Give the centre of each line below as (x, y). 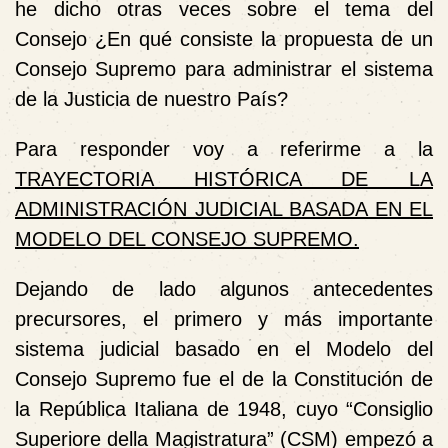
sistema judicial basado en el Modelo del (224, 348)
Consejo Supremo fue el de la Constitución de (224, 378)
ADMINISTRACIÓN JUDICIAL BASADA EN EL (224, 208)
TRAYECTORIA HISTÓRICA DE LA (224, 178)
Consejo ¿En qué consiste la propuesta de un (224, 38)
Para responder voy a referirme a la (224, 148)
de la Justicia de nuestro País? (151, 98)
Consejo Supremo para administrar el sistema (224, 68)
